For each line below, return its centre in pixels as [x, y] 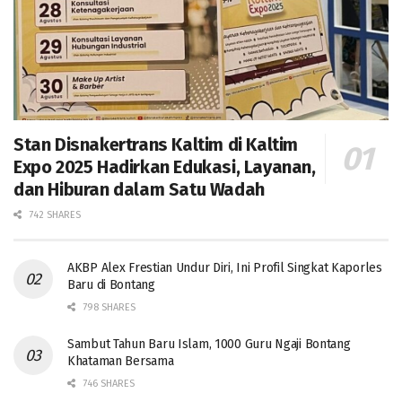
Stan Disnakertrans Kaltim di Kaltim [156, 144]
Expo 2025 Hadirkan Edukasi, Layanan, [165, 166]
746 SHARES [107, 383]
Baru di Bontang [111, 284]
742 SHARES [53, 214]
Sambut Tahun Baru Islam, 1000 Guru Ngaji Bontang [209, 344]
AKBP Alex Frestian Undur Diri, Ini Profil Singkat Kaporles [225, 267]
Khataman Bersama [121, 361]
